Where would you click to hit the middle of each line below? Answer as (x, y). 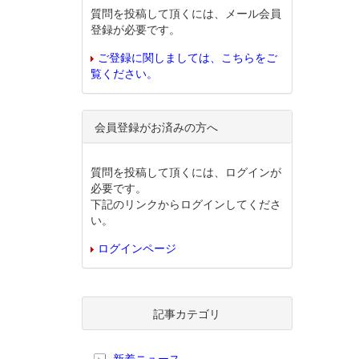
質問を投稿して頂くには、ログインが (186, 172)
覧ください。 (124, 73)
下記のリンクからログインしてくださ (186, 204)
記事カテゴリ (187, 314)
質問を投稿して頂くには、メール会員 (186, 13)
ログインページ (137, 248)
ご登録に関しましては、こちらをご (188, 57)
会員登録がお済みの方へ (156, 127)
